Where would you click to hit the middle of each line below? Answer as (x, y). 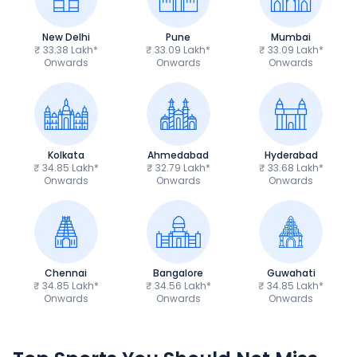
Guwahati (291, 273)
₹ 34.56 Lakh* (178, 286)
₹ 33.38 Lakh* (66, 50)
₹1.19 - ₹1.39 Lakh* (78, 341)
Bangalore (178, 273)
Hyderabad (291, 155)
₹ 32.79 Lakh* (178, 168)
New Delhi (66, 37)
